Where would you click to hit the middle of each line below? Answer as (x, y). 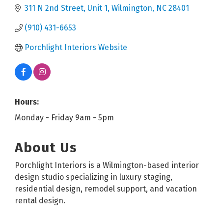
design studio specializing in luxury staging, (94, 177)
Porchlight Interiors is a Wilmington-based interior (107, 165)
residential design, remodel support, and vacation (106, 189)
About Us (46, 147)
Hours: (27, 102)
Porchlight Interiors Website (76, 47)
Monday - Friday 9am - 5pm (64, 117)
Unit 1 (97, 8)
